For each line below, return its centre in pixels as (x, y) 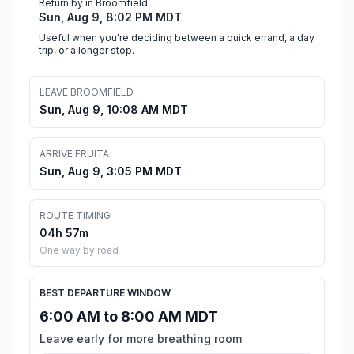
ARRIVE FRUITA (74, 154)
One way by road (79, 250)
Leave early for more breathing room (141, 339)
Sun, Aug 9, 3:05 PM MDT (111, 171)
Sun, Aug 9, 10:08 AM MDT (114, 110)
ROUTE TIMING (75, 216)
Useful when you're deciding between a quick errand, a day (177, 38)
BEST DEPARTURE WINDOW (105, 293)
